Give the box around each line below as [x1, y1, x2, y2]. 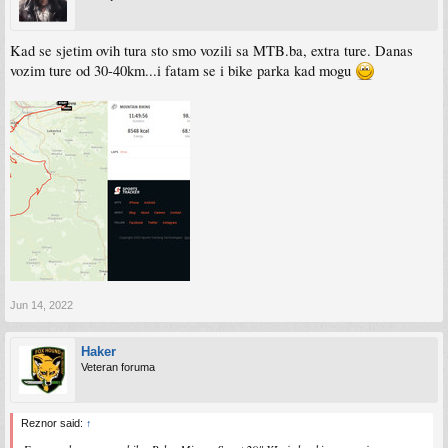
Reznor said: [21, 416, 86, 429]
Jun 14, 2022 [10, 298, 73, 311]
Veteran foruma [81, 360, 155, 373]
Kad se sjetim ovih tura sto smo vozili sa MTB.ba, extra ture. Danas [10, 40, 413, 60]
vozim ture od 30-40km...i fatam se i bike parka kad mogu [10, 60, 355, 80]
